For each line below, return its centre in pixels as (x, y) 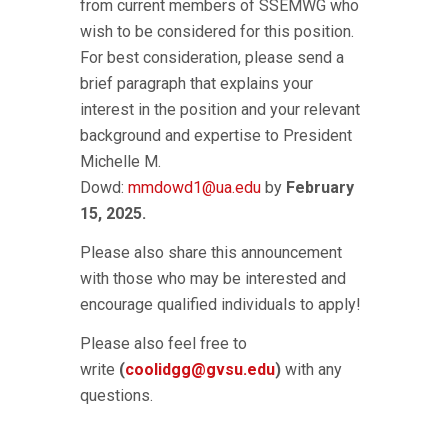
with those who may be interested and (213, 278)
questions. (116, 395)
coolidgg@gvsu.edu (200, 369)
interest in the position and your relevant (220, 109)
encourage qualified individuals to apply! (220, 304)
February (320, 187)
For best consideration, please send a (212, 57)
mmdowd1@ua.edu (194, 187)
